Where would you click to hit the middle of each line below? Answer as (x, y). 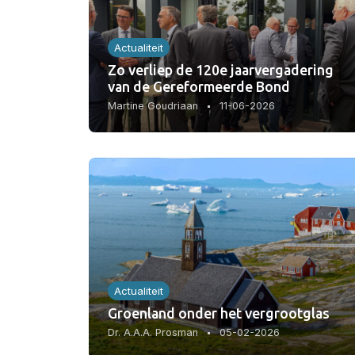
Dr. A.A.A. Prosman (153, 332)
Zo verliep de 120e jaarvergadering (221, 70)
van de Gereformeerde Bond (199, 87)
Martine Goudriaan (153, 106)
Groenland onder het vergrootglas (219, 313)
